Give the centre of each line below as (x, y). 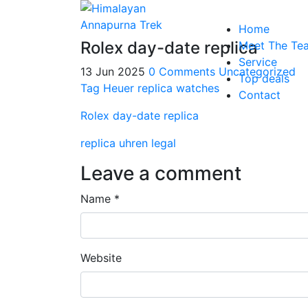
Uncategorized (257, 71)
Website (101, 258)
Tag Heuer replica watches (150, 88)
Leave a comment (161, 173)
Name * (100, 199)
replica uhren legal (128, 143)
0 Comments (182, 71)
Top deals (264, 78)
